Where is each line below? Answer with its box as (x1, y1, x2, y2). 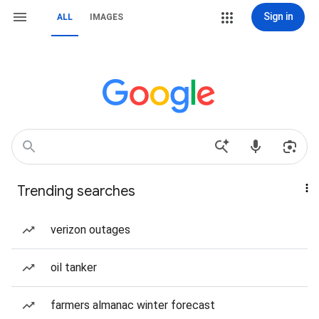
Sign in (263, 11, 293, 22)
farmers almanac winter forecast (51, 298, 215, 312)
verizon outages (51, 223, 130, 236)
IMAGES (90, 12, 123, 22)
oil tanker (51, 261, 97, 274)
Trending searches (17, 182, 135, 200)
